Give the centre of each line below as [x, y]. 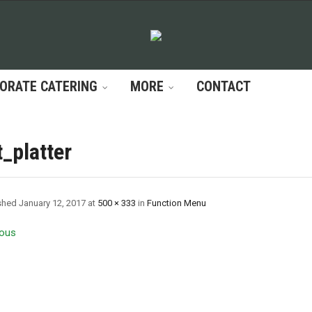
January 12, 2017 [52, 203]
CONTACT [224, 86]
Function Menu [176, 203]
